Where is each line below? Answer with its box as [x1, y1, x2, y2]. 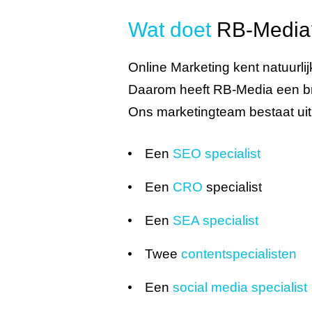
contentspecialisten [180, 247, 297, 261]
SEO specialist [172, 146, 260, 161]
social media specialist [172, 280, 307, 295]
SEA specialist [172, 213, 258, 228]
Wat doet [127, 18, 211, 41]
